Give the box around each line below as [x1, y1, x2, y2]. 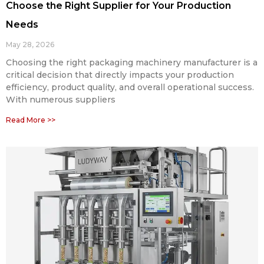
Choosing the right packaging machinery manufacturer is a [6, 57, 258, 68]
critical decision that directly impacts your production [6, 69, 234, 80]
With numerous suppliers [6, 94, 115, 105]
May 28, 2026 [6, 39, 54, 49]
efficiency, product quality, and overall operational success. [6, 81, 254, 93]
